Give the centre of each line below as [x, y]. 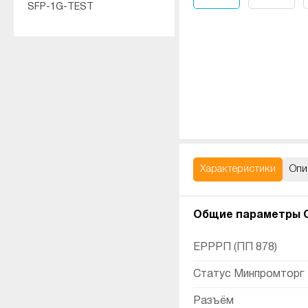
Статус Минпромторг [249, 274]
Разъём [213, 301]
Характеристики [238, 169]
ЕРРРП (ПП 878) [235, 247]
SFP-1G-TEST [60, 7]
